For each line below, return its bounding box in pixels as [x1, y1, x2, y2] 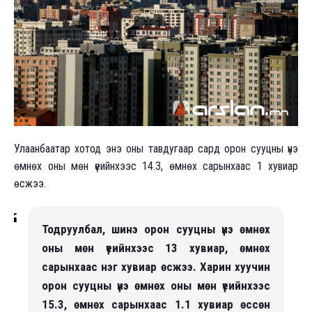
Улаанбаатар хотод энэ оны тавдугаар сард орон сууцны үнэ [14, 141, 298, 155]
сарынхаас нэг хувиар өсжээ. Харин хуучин [42, 259, 270, 274]
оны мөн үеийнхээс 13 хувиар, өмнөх [42, 240, 270, 255]
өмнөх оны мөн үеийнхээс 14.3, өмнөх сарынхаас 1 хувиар [14, 159, 298, 173]
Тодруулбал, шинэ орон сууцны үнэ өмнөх [42, 221, 270, 236]
